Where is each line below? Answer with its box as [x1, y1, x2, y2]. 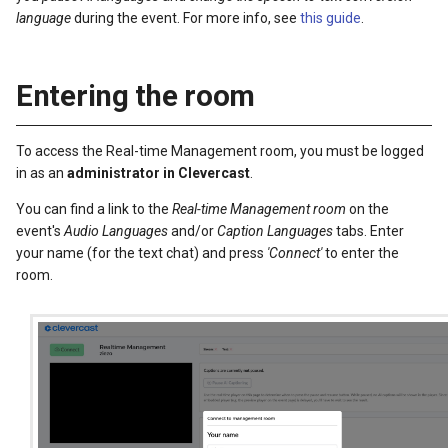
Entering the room [16, 78, 256, 113]
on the [346, 200, 389, 217]
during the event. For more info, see [71, 9, 300, 26]
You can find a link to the [16, 200, 172, 217]
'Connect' [267, 244, 322, 261]
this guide [300, 9, 361, 26]
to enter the [322, 244, 399, 261]
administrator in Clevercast [67, 164, 250, 181]
